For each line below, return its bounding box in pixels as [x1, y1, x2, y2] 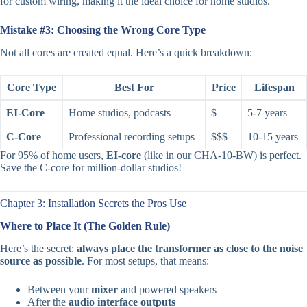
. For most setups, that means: [82, 254, 209, 267]
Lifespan [254, 82, 295, 94]
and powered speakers [118, 283, 217, 295]
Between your [27, 283, 91, 295]
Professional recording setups [69, 131, 195, 143]
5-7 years [247, 107, 287, 119]
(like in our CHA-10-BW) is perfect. [141, 149, 302, 162]
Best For [114, 82, 154, 94]
